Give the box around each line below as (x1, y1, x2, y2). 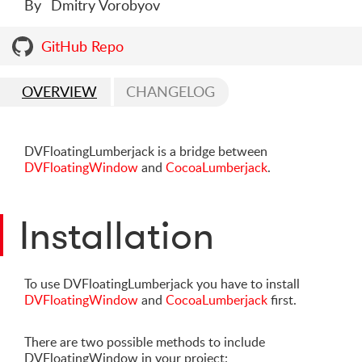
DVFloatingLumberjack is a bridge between (24, 142, 267, 160)
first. (267, 291, 297, 309)
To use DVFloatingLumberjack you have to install (24, 275, 300, 293)
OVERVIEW (22, 82, 97, 101)
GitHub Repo (41, 36, 124, 56)
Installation (19, 211, 214, 259)
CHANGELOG (126, 82, 215, 101)
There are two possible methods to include (24, 333, 265, 351)
